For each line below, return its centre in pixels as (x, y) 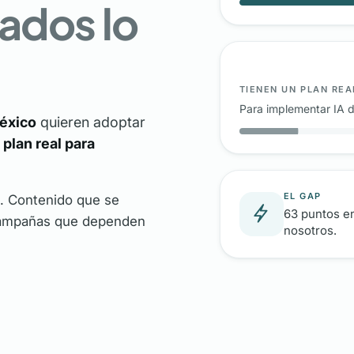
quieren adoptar (91, 122)
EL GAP (302, 196)
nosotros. (310, 230)
